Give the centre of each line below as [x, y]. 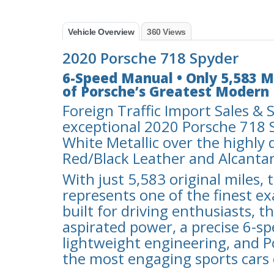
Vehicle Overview [101, 31]
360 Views [166, 31]
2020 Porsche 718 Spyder [150, 57]
